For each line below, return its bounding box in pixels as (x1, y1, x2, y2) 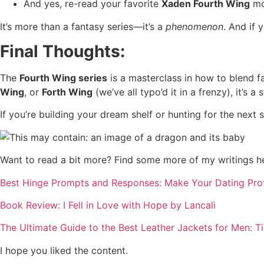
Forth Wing (42, 85, 93, 98)
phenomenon (166, 20, 223, 32)
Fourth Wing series (19, 71, 107, 84)
